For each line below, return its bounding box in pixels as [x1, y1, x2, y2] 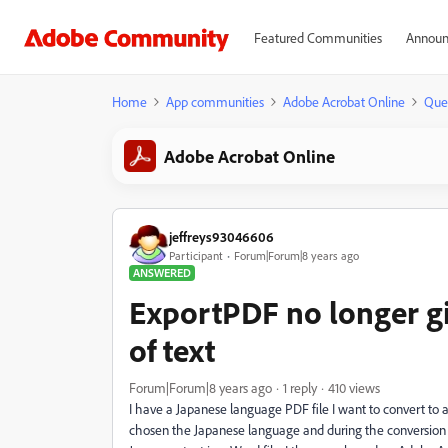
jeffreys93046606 [169, 227, 274, 245]
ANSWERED [133, 265, 191, 280]
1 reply [283, 379, 317, 396]
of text [129, 330, 215, 370]
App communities [166, 93, 264, 110]
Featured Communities [253, 29, 382, 46]
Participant [169, 247, 223, 263]
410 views [328, 379, 380, 396]
